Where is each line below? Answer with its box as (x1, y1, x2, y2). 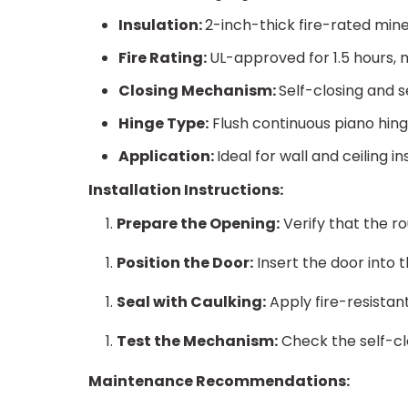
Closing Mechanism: (117, 80, 279, 102)
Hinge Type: (117, 113, 209, 135)
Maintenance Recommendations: (88, 371, 350, 393)
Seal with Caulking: (117, 291, 267, 313)
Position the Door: (117, 252, 254, 274)
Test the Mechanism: (117, 331, 279, 352)
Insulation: (117, 15, 205, 36)
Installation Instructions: (88, 179, 283, 201)
